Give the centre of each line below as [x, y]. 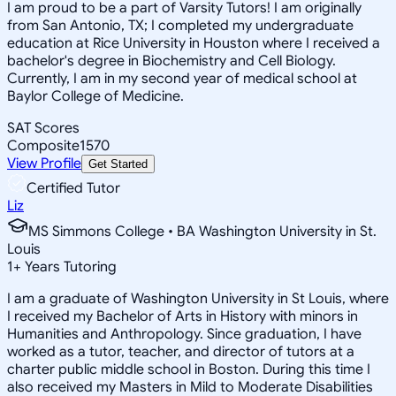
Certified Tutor [73, 188]
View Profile [44, 163]
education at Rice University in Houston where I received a [194, 43]
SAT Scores [43, 128]
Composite [43, 145]
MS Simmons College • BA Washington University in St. [202, 231]
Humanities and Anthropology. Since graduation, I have [184, 334]
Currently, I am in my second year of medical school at [182, 78]
